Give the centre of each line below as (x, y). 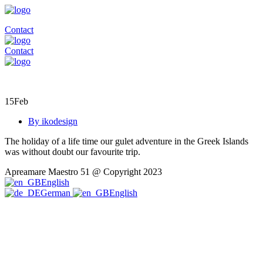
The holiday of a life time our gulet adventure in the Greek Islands (127, 141)
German (57, 193)
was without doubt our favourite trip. (73, 152)
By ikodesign (53, 121)
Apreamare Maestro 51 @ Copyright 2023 (83, 172)
